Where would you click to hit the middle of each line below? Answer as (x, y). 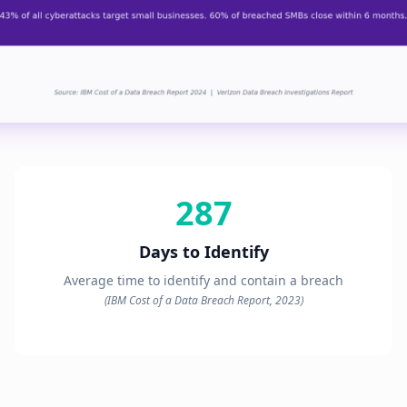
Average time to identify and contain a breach (203, 280)
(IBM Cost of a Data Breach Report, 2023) (203, 300)
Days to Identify (203, 251)
